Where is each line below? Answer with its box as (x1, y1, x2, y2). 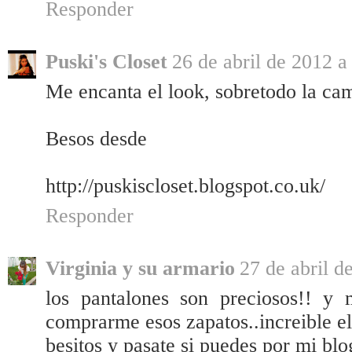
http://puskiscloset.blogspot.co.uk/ (46, 174, 325, 198)
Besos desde (46, 127, 147, 151)
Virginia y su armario (46, 257, 235, 280)
